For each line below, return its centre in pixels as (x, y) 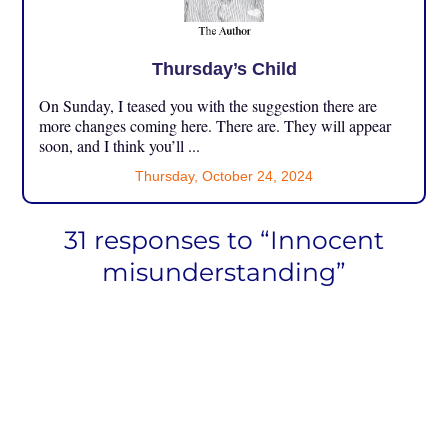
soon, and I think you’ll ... (120, 145)
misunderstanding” (224, 271)
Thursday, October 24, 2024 (224, 175)
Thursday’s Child (224, 68)
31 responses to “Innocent (224, 239)
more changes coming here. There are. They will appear (215, 125)
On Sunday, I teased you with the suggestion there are (208, 105)
